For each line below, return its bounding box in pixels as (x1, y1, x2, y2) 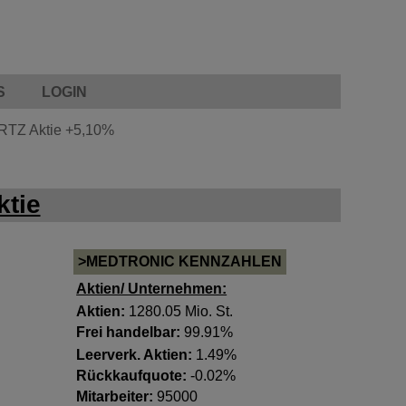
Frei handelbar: (76, 324, 181, 340)
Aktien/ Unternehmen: (76, 281, 227, 296)
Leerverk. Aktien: (76, 347, 193, 362)
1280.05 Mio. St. (125, 304, 234, 319)
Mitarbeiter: (76, 389, 154, 404)
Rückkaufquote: (76, 368, 188, 383)
